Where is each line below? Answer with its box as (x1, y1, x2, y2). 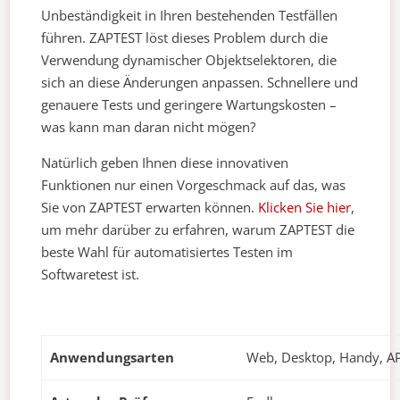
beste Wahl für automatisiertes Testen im (41, 243, 294, 262)
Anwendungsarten (50, 348, 174, 367)
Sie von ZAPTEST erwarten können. (41, 198, 259, 217)
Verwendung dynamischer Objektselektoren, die (41, 51, 337, 70)
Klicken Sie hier (258, 198, 352, 217)
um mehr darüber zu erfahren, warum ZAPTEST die (41, 221, 355, 239)
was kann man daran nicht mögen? (41, 118, 256, 137)
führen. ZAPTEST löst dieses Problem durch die (41, 29, 329, 47)
